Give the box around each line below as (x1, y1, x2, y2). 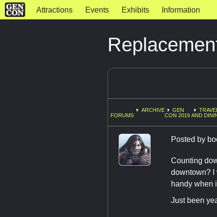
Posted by (171, 135, 207, 143)
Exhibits (121, 6, 149, 14)
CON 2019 (165, 112, 190, 119)
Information (161, 6, 200, 14)
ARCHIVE (141, 107, 165, 113)
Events (85, 6, 109, 14)
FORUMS (110, 112, 134, 119)
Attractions (36, 6, 73, 14)
